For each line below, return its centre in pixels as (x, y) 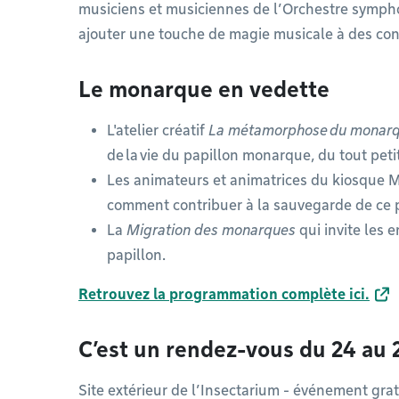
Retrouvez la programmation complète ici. (224, 294)
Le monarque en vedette (204, 90)
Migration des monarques (211, 230)
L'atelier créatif (158, 130)
